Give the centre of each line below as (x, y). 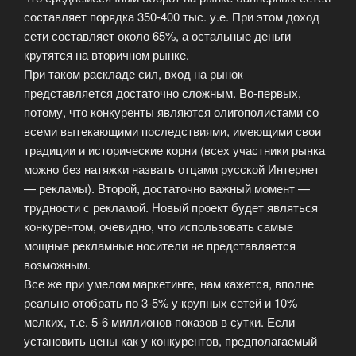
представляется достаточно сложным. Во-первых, (163, 93)
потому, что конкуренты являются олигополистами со (171, 112)
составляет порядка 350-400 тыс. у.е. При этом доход (172, 17)
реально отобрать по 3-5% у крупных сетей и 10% (161, 303)
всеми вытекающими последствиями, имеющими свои (172, 131)
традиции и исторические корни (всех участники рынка (174, 150)
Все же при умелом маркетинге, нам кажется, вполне (169, 284)
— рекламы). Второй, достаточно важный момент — (167, 188)
